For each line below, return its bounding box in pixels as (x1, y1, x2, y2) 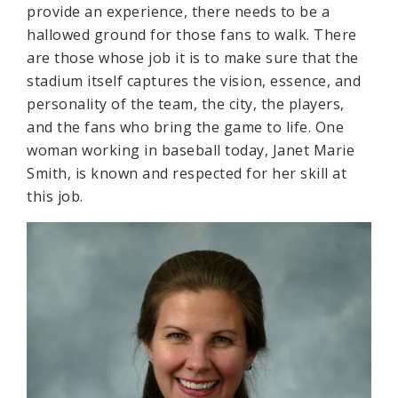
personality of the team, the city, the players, (27, 94, 345, 114)
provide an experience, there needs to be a (27, 2, 330, 21)
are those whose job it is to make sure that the (27, 48, 359, 68)
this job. (27, 187, 84, 206)
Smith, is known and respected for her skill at (27, 163, 346, 183)
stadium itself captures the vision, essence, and (27, 71, 361, 91)
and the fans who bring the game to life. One (27, 117, 344, 137)
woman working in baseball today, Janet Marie (27, 140, 354, 160)
